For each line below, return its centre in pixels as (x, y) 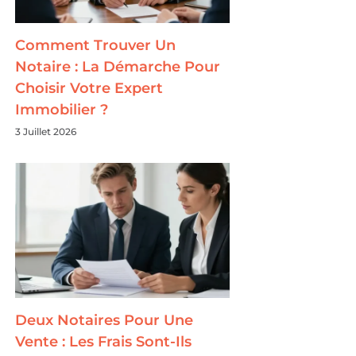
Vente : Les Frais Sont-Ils (104, 342)
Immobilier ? (62, 110)
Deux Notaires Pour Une (104, 321)
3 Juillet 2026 (46, 132)
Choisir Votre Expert (89, 89)
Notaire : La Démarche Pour (118, 67)
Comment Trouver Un (96, 46)
